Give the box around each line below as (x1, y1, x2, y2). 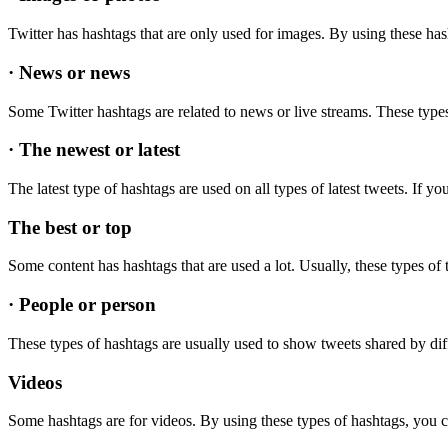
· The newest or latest (8, 139, 180, 161)
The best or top (8, 216, 132, 238)
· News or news (8, 61, 130, 83)
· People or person (8, 294, 156, 316)
